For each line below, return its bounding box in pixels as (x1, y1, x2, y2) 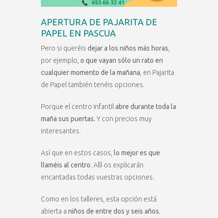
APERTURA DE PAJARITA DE (41, 17, 157, 27)
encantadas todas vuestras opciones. (41, 173, 154, 181)
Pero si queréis (41, 44, 88, 52)
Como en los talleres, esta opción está (41, 195, 157, 203)
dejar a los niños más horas (88, 44, 168, 52)
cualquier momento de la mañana (41, 68, 140, 76)
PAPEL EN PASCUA (41, 28, 116, 38)
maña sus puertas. (41, 114, 95, 123)
